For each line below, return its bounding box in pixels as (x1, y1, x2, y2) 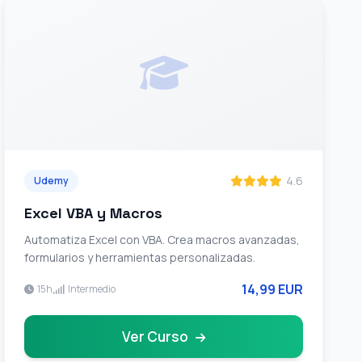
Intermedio (68, 282, 116, 296)
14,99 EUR (241, 280, 303, 298)
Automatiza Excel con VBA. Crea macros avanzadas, (24, 232, 301, 247)
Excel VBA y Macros (24, 204, 163, 222)
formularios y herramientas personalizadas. (24, 250, 256, 265)
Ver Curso (122, 327, 192, 346)
